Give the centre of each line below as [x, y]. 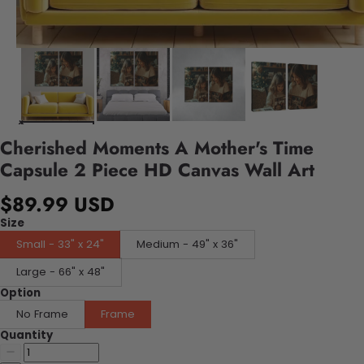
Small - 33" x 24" [60, 244]
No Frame [42, 314]
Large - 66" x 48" [61, 271]
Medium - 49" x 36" [187, 244]
